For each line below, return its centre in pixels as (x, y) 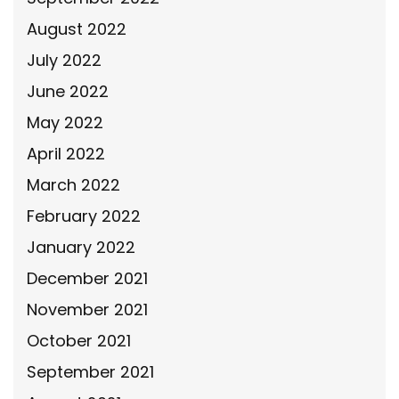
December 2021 (87, 278)
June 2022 (68, 91)
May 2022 (65, 122)
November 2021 (87, 309)
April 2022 (66, 154)
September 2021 (90, 372)
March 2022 (73, 185)
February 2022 (84, 216)
